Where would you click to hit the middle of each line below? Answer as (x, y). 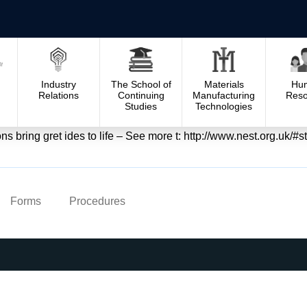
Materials (224, 84)
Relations (58, 95)
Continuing (141, 95)
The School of (141, 84)
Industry (58, 84)
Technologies (224, 106)
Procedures (97, 201)
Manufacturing (224, 95)
